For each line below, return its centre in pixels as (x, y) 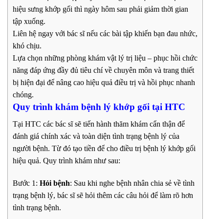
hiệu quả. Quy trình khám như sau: (66, 160)
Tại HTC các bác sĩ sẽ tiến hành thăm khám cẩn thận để (99, 124)
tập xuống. (29, 22)
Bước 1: (26, 183)
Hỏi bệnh (55, 183)
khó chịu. (27, 46)
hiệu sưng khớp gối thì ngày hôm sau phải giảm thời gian (100, 9)
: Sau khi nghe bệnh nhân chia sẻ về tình (132, 183)
